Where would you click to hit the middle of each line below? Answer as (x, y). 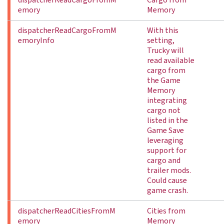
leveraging (165, 140)
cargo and (164, 160)
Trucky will (165, 50)
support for (167, 150)
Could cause (167, 180)
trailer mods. (169, 170)
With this (163, 30)
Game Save (165, 130)
